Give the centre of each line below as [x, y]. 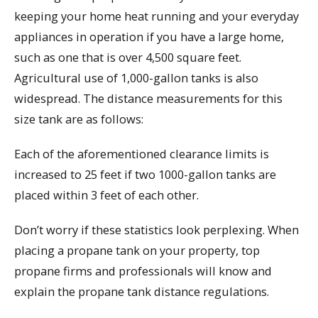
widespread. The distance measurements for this [148, 99]
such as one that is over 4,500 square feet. [128, 57]
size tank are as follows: [79, 119]
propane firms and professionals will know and [143, 270]
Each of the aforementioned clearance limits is [142, 154]
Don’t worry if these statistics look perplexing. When [157, 229]
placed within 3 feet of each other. [106, 195]
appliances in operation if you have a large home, [149, 37]
